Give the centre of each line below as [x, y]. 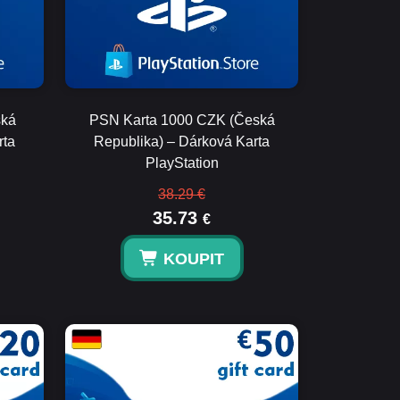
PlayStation [182, 163]
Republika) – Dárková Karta [182, 142]
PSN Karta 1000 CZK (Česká [182, 120]
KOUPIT [193, 259]
